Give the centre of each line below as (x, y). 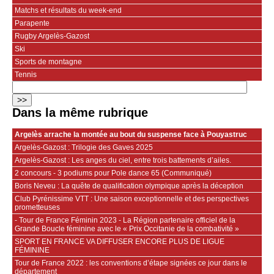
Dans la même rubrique (80, 112)
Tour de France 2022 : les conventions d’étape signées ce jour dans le (131, 263)
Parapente (32, 23)
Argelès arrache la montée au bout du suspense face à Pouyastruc (131, 134)
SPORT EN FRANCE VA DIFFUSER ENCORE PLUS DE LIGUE (120, 241)
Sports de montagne (48, 61)
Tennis (26, 74)
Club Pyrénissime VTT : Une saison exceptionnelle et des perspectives (132, 198)
